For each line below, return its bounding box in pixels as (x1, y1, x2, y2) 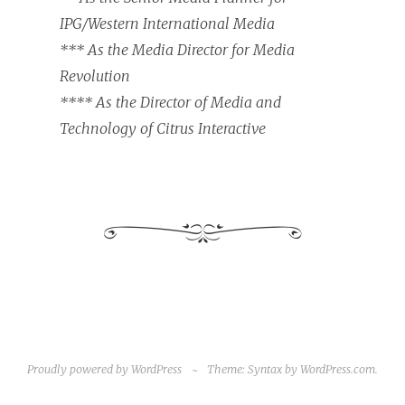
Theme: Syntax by (206, 362, 300, 376)
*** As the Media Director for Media (60, 40, 295, 59)
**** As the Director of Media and (60, 92, 281, 111)
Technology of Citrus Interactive (60, 118, 266, 137)
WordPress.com (299, 362, 375, 376)
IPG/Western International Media (60, 14, 275, 33)
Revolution (60, 66, 130, 85)
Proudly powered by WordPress (27, 362, 183, 376)
